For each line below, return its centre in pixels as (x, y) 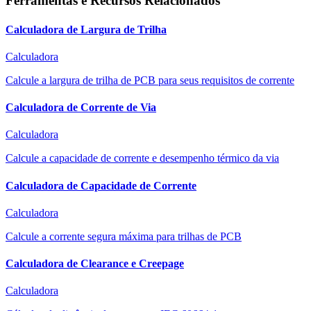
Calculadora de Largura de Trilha (86, 29)
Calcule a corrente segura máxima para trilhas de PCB (124, 236)
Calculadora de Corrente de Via (81, 108)
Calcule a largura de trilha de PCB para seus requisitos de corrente (150, 80)
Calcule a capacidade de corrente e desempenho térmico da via (142, 158)
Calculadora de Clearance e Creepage (95, 264)
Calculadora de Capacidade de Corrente (101, 185)
